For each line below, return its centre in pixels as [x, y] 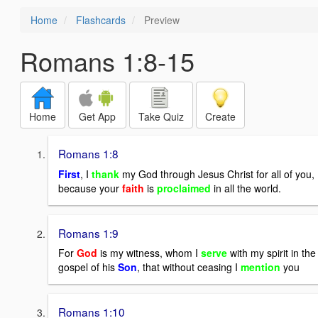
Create [220, 116]
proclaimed [185, 188]
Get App [97, 116]
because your [90, 188]
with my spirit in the [272, 253]
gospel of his [88, 267]
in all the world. [247, 188]
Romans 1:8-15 [107, 61]
